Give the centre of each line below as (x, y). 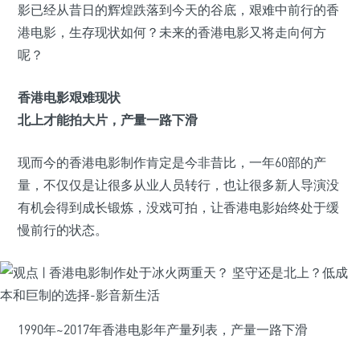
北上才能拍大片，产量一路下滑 (108, 120)
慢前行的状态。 (63, 230)
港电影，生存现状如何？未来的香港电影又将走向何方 (172, 32)
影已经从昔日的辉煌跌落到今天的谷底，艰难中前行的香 (178, 10)
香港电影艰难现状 (69, 97)
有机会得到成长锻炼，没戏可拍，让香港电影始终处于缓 (178, 207)
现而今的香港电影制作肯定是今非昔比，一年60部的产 (172, 162)
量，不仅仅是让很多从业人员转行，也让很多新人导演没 (178, 185)
